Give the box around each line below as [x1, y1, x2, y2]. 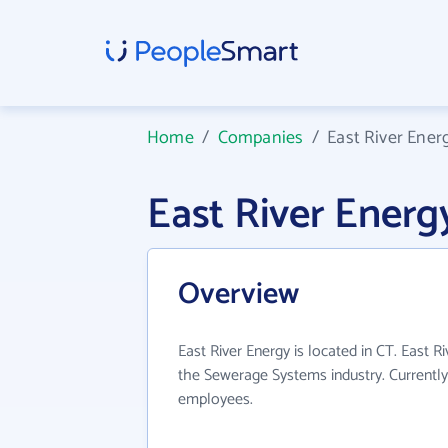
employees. [178, 386, 253, 413]
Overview [178, 270, 299, 319]
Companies [217, 123, 304, 153]
